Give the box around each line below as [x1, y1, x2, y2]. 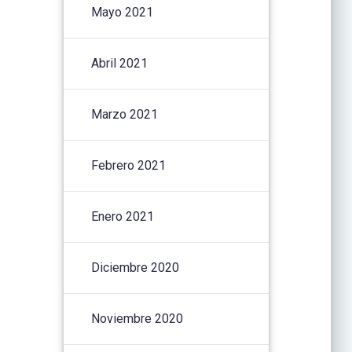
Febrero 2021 [91, 157, 167, 173]
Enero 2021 [91, 208, 155, 224]
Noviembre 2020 [91, 310, 184, 326]
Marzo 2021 [91, 106, 159, 122]
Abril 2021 [91, 55, 148, 71]
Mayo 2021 [91, 4, 154, 20]
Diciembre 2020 [91, 259, 180, 275]
